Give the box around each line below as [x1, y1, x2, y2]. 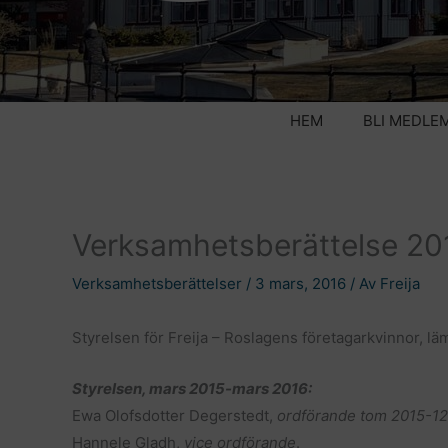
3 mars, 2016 [255, 274, 350, 293]
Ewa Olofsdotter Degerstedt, [72, 406, 277, 425]
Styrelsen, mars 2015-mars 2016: [72, 379, 312, 398]
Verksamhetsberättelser [72, 274, 242, 293]
